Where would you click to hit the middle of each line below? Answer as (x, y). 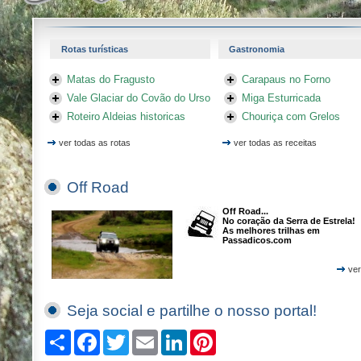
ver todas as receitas (275, 143)
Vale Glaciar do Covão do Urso (139, 98)
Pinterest (233, 336)
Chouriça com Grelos (291, 116)
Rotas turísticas (95, 49)
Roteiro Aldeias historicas (126, 116)
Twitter (142, 336)
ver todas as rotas (95, 143)
